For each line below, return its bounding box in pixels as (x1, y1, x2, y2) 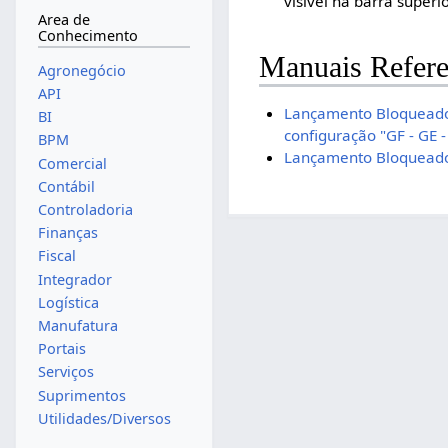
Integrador (37, 269, 112, 289)
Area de (37, 10, 90, 30)
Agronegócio (37, 60, 126, 80)
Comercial (37, 153, 107, 173)
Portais (37, 339, 86, 359)
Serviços (37, 362, 94, 382)
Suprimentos (37, 385, 126, 405)
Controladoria (37, 199, 133, 219)
